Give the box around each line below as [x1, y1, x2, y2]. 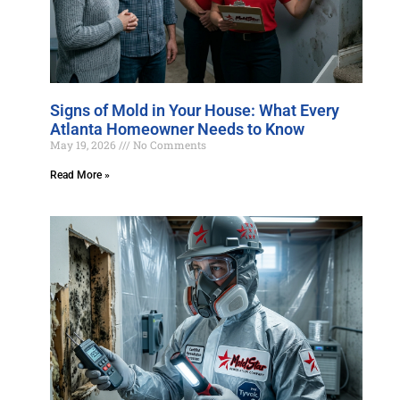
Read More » [50, 169, 110, 181]
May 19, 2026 [50, 137, 119, 152]
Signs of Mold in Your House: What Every [50, 101, 339, 120]
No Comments [130, 137, 206, 152]
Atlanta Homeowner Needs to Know [50, 120, 304, 138]
